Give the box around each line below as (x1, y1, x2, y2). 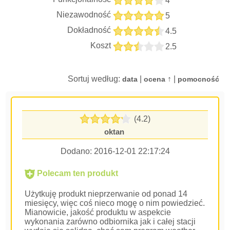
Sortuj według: (67, 74, 122, 83)
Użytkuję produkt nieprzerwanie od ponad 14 (25, 189, 188, 198)
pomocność (177, 75, 219, 83)
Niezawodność (56, 10, 111, 19)
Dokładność (67, 26, 111, 34)
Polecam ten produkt (35, 169, 119, 178)
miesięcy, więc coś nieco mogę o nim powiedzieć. (25, 199, 205, 207)
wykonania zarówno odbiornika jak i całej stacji (25, 217, 196, 226)
